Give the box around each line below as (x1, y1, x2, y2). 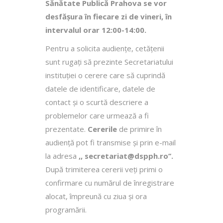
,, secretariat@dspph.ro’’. (79, 150, 173, 161)
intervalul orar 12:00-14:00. (45, 24, 146, 35)
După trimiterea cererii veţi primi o (45, 164, 163, 174)
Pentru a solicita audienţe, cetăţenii (45, 43, 164, 53)
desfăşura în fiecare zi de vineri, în (45, 11, 172, 21)
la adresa (45, 150, 79, 161)
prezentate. (45, 123, 88, 134)
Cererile (88, 123, 117, 134)
